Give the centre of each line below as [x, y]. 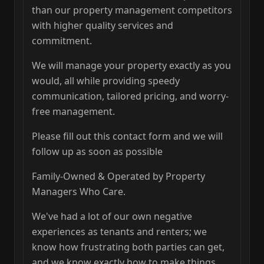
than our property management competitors [132, 10]
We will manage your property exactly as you [131, 66]
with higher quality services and [103, 26]
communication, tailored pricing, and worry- [130, 96]
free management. [73, 112]
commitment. [62, 41]
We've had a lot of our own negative [112, 217]
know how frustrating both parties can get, [128, 247]
